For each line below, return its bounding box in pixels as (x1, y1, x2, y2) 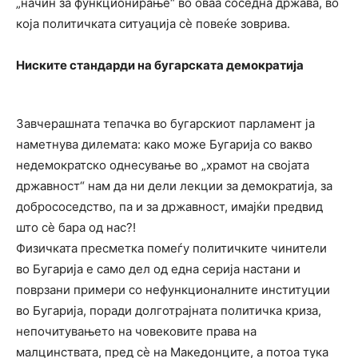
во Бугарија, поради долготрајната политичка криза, (16, 303, 321, 319)
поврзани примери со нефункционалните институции (16, 282, 330, 298)
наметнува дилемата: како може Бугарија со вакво (16, 137, 312, 153)
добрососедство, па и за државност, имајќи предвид (16, 199, 323, 215)
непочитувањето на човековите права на (16, 324, 257, 340)
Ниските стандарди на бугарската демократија (16, 58, 304, 74)
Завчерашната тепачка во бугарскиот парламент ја (16, 116, 315, 132)
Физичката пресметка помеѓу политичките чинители (16, 241, 327, 257)
